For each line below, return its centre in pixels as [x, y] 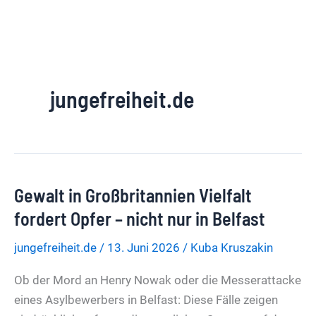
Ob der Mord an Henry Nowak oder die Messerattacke [158, 280]
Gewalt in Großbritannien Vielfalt [133, 195]
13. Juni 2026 [145, 248]
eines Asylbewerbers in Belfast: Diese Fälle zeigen [146, 300]
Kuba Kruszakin [232, 248]
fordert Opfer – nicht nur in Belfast [140, 218]
